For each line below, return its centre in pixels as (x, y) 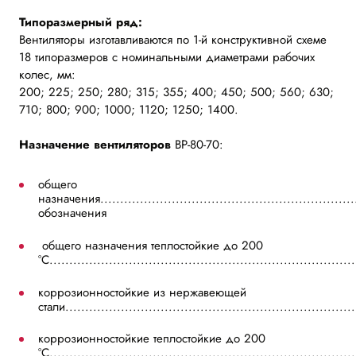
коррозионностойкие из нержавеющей (142, 292)
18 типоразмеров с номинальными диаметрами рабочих (167, 57)
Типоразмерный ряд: (81, 22)
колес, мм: (47, 74)
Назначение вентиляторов (97, 145)
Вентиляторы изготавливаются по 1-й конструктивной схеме (173, 39)
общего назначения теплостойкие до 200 (151, 246)
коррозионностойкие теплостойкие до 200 (152, 339)
